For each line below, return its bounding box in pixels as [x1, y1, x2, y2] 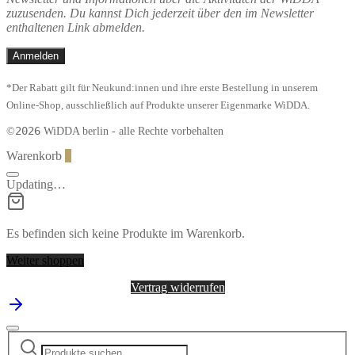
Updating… [6, 177, 66, 192]
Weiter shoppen [6, 254, 84, 268]
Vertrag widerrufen [130, 281, 225, 295]
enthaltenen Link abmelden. [6, 20, 145, 34]
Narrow [190, 336, 229, 350]
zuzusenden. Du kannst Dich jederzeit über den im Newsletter [6, 6, 314, 20]
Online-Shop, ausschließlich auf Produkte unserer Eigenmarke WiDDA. [6, 99, 310, 112]
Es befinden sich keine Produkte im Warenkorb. [6, 227, 245, 241]
